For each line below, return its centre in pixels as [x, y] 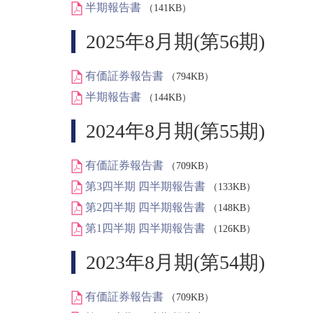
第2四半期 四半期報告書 [145, 207]
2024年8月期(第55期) [175, 131]
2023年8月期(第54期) [175, 262]
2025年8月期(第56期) [175, 42]
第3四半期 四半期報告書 [145, 186]
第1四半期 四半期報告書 [145, 228]
